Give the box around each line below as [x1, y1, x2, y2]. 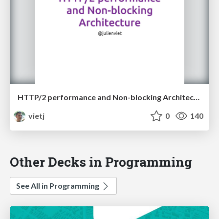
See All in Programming [16, 181, 101, 191]
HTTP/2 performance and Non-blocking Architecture [194, 92, 199, 102]
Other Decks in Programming [10, 153, 192, 171]
